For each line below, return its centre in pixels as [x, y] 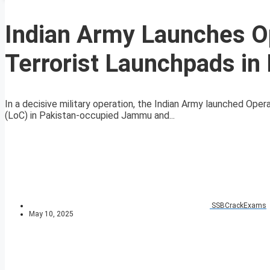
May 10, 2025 [51, 214]
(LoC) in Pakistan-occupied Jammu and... [90, 116]
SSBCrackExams [239, 206]
